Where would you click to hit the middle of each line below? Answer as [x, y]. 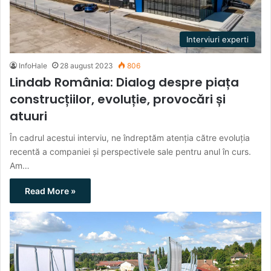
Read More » [50, 191]
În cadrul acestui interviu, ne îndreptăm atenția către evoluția [130, 138]
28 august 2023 [87, 66]
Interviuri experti [217, 39]
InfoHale [33, 66]
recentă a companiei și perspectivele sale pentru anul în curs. [130, 152]
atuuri [28, 116]
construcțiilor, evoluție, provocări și [118, 99]
